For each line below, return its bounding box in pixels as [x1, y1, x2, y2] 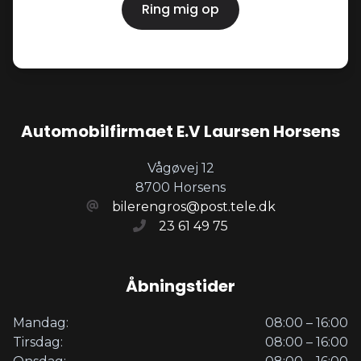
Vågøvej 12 [147, 160, 214, 176]
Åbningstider [126, 274, 235, 297]
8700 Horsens [135, 179, 226, 195]
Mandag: [13, 314, 68, 330]
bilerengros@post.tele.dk [111, 198, 276, 214]
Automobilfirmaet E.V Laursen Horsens [21, 119, 340, 143]
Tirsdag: [13, 334, 63, 350]
